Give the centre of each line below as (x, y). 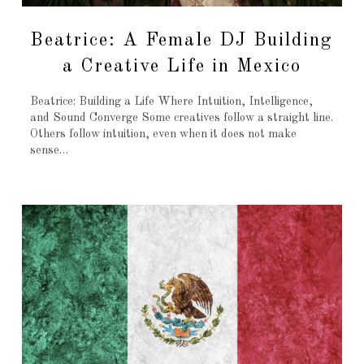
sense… (49, 150)
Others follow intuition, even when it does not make (163, 134)
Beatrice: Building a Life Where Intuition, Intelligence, (171, 101)
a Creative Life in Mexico (182, 66)
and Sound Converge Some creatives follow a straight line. (181, 117)
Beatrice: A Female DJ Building (182, 40)
